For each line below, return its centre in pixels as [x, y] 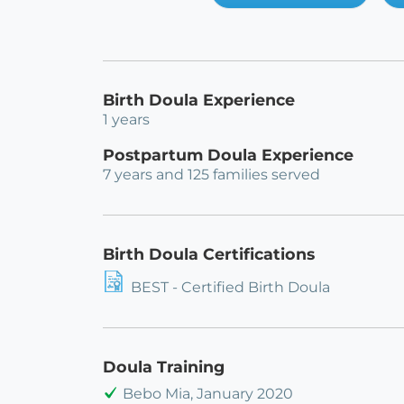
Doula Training [164, 367]
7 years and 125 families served [211, 175]
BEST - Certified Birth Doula [230, 288]
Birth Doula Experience [199, 100]
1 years [126, 120]
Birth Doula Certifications [209, 254]
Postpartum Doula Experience [228, 155]
